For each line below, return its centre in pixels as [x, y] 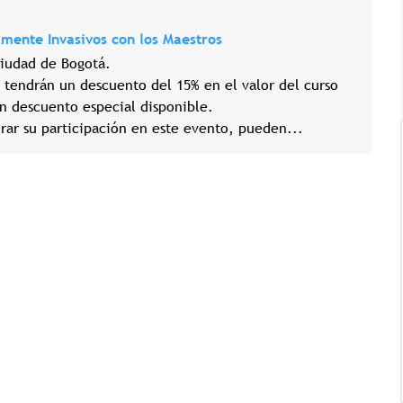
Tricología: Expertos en [312, 240]
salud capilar [278, 258]
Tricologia [186, 342]
